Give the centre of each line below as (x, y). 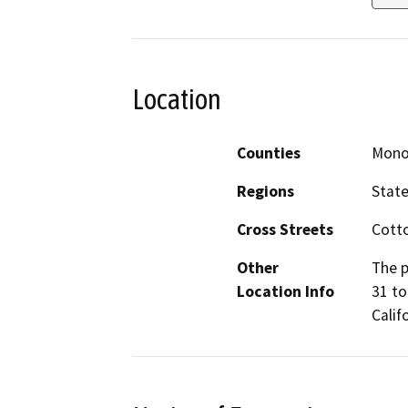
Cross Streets (285, 229)
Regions (265, 191)
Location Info (286, 291)
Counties (269, 153)
